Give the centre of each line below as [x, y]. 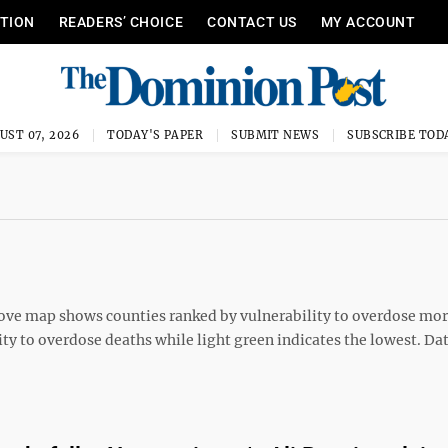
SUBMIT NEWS [275, 135]
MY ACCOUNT [368, 22]
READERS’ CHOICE [121, 22]
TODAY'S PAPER [155, 135]
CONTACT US [252, 22]
